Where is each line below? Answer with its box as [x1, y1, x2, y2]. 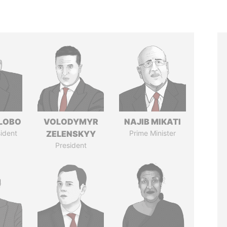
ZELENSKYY [46, 129, 96, 139]
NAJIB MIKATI [124, 117, 181, 127]
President [55, 141, 87, 149]
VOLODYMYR [43, 117, 98, 127]
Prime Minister [129, 129, 176, 137]
